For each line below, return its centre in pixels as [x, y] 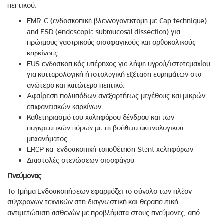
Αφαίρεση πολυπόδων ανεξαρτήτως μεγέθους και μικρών [116, 96]
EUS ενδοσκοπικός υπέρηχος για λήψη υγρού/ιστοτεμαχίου [118, 64]
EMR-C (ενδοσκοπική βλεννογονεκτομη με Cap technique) [117, 21]
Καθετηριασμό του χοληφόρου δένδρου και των [100, 117]
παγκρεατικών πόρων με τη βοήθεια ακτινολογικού [105, 128]
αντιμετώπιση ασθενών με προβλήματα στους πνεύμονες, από [103, 212]
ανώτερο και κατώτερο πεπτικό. [75, 85]
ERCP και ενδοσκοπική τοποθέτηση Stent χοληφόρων [110, 149]
